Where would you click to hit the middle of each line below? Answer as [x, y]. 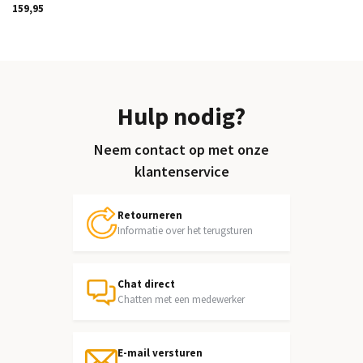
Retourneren [149, 215]
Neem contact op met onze [181, 149]
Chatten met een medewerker [181, 299]
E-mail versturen [160, 353]
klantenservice [181, 171]
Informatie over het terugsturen [185, 231]
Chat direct [146, 284]
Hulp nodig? [181, 116]
